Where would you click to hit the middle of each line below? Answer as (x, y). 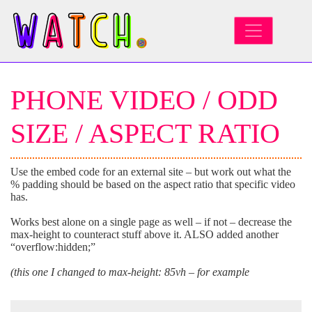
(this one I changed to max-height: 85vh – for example (130, 272)
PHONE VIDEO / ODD (144, 100)
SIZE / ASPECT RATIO (145, 133)
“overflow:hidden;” (53, 247)
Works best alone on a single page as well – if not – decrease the (151, 221)
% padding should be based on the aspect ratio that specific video (153, 184)
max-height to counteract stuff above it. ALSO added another (145, 234)
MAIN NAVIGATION (111, 43)
